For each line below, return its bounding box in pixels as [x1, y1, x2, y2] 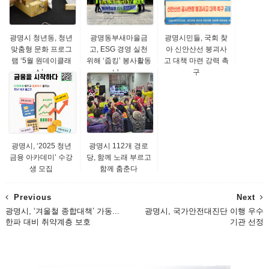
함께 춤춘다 [100, 165, 138, 173]
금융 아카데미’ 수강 [10, 153, 73, 162]
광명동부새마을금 [89, 34, 148, 42]
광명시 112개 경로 [89, 142, 149, 150]
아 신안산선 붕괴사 [165, 45, 227, 53]
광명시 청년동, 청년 [10, 34, 73, 42]
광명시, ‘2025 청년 [11, 142, 71, 150]
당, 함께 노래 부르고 [86, 153, 151, 162]
